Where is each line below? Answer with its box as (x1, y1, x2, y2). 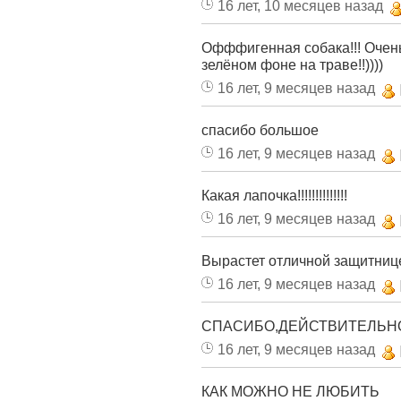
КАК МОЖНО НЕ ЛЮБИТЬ (201, 383, 380, 399)
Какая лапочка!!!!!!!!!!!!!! (201, 187, 347, 203)
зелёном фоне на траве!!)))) (201, 56, 383, 73)
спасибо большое (201, 122, 319, 138)
